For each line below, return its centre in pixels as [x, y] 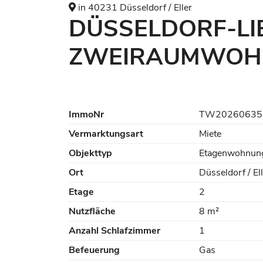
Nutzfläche [92, 211]
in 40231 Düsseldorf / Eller [134, 8]
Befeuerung [94, 250]
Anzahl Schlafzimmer [114, 231]
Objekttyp [90, 153]
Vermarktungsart [106, 134]
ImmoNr [86, 114]
